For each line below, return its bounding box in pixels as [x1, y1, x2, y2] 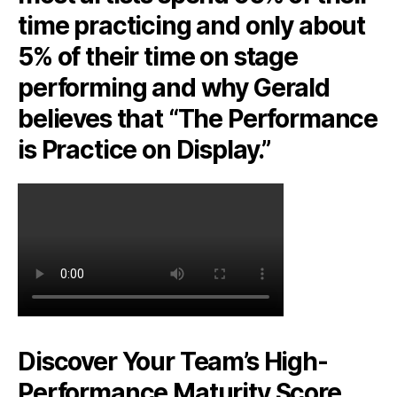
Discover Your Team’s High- [18, 346, 328, 377]
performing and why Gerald [18, 72, 330, 103]
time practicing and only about [18, 10, 366, 41]
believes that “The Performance [18, 103, 378, 134]
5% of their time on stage [18, 41, 298, 72]
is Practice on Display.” [18, 134, 272, 165]
